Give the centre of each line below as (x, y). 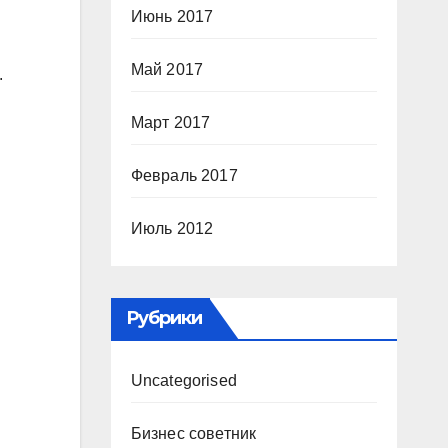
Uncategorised (184, 380)
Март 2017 (170, 122)
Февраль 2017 (184, 175)
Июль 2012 (172, 228)
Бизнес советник (193, 433)
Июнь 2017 (172, 16)
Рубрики (164, 318)
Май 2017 (167, 69)
